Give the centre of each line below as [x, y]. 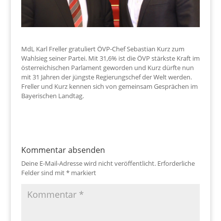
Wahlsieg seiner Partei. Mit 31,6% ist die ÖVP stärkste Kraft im [110, 58]
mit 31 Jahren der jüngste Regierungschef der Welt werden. [106, 77]
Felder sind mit [43, 172]
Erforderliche [176, 163]
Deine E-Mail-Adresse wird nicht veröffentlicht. [88, 163]
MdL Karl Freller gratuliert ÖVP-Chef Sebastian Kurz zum [103, 49]
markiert [83, 172]
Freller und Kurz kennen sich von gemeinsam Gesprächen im [109, 86]
